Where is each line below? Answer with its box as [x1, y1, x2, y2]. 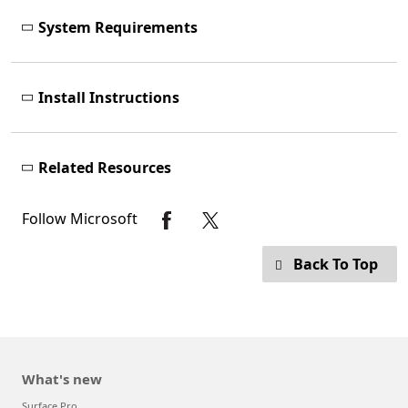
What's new [22, 370, 102, 389]
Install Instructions [38, 87, 179, 108]
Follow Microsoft [22, 208, 141, 229]
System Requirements [38, 17, 198, 38]
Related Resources [38, 158, 171, 178]
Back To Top [293, 254, 378, 275]
